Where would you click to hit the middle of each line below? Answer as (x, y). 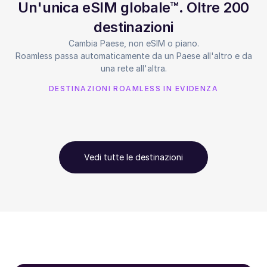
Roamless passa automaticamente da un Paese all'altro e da (133, 55)
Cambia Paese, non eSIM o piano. (133, 43)
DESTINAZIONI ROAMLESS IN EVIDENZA (133, 88)
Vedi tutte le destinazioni (133, 157)
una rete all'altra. (133, 68)
